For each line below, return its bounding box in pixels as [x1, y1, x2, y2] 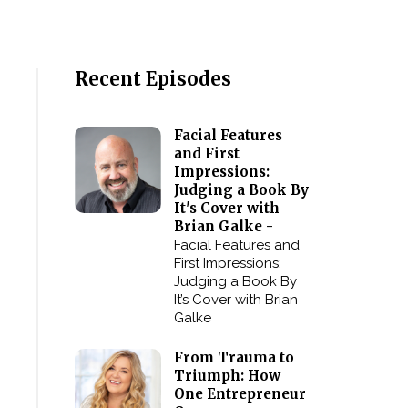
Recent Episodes [75, 67, 232, 90]
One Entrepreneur [174, 385, 307, 403]
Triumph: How [174, 367, 281, 384]
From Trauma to [174, 349, 295, 366]
